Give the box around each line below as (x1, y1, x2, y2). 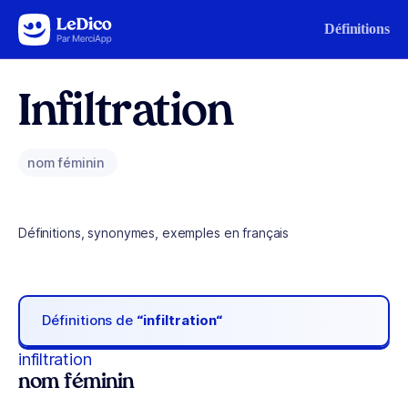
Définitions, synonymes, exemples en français (18, 225, 290, 240)
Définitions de (42, 311, 138, 330)
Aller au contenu (22, 17, 117, 33)
